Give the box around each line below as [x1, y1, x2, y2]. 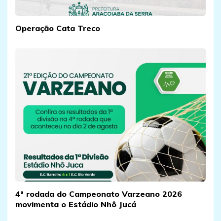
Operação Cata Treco [15, 23, 100, 33]
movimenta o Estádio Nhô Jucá [15, 199, 136, 209]
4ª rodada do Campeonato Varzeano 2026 [15, 189, 182, 199]
